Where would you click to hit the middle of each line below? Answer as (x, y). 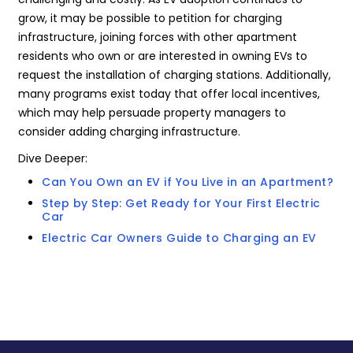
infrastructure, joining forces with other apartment (158, 37)
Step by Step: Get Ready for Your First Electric (181, 203)
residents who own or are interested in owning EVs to (163, 56)
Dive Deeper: (53, 158)
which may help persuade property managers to (152, 113)
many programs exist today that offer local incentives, (169, 94)
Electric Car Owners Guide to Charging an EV (179, 238)
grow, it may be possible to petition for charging (150, 18)
